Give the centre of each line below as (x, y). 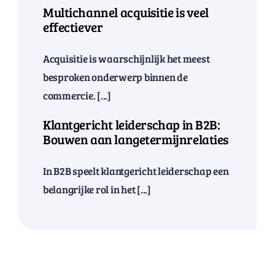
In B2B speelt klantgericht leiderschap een (136, 171)
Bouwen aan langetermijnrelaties (136, 139)
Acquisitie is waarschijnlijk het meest (126, 58)
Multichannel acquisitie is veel (126, 12)
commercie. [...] (77, 95)
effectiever (73, 27)
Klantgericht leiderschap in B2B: (131, 124)
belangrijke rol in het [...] (97, 189)
